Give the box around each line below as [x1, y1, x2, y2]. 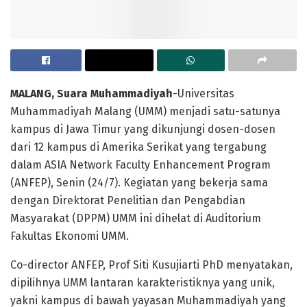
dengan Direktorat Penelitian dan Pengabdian [10, 193, 245, 207]
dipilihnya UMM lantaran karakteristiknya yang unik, [10, 275, 275, 289]
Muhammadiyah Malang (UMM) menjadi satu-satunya [10, 104, 280, 118]
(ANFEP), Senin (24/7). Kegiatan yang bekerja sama [10, 175, 268, 189]
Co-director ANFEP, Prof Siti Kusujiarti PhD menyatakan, [10, 258, 293, 271]
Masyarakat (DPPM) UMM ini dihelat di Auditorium [10, 211, 261, 225]
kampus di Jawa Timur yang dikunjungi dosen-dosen [10, 122, 275, 136]
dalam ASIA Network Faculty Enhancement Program [10, 158, 271, 171]
